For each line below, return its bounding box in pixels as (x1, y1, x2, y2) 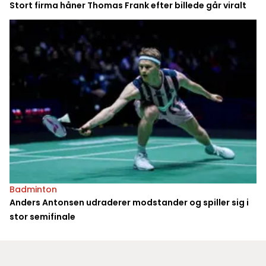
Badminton (9, 183, 57, 196)
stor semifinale (9, 211, 75, 223)
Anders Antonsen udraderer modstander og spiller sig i (9, 197, 249, 209)
